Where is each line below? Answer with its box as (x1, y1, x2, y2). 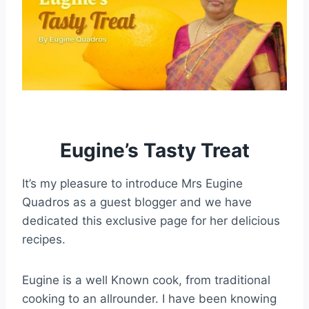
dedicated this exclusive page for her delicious (22, 214, 280, 228)
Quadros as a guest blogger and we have (22, 195, 252, 209)
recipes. (22, 232, 66, 246)
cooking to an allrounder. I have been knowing (22, 292, 277, 306)
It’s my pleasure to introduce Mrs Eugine (22, 177, 243, 190)
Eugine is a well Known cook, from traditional (22, 273, 270, 287)
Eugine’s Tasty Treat (59, 139, 250, 162)
